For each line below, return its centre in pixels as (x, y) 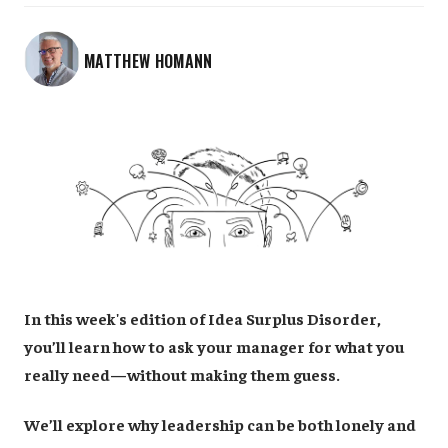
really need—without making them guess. (182, 374)
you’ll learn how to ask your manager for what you (214, 346)
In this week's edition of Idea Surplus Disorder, (202, 318)
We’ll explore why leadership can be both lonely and (220, 423)
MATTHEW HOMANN (148, 60)
